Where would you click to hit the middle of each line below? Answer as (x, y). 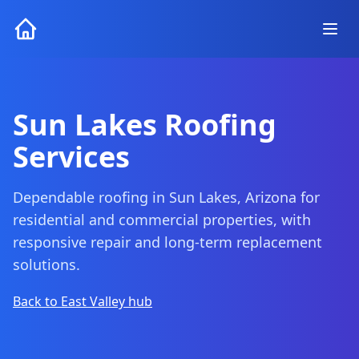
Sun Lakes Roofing (145, 125)
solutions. (46, 264)
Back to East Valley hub (83, 301)
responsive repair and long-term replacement (167, 242)
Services (71, 157)
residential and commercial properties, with (162, 220)
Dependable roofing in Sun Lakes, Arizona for (166, 197)
